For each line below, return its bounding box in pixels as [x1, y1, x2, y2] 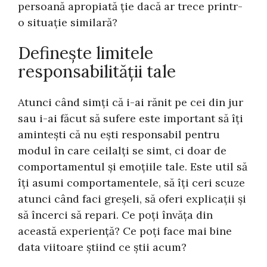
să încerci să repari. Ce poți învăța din [18, 208, 213, 222]
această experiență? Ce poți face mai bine [18, 224, 232, 238]
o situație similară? [18, 15, 118, 30]
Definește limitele [18, 42, 154, 64]
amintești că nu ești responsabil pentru [18, 128, 221, 142]
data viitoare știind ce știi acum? [18, 240, 187, 254]
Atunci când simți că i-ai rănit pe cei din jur [18, 95, 244, 110]
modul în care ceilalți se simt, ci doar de [18, 144, 227, 158]
